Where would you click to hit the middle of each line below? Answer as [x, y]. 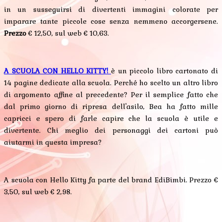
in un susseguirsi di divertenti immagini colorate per [111, 10]
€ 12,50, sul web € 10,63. [68, 33]
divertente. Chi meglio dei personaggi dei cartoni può [111, 131]
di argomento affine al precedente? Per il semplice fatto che [111, 95]
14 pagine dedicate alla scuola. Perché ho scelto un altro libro [111, 83]
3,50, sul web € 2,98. [38, 192]
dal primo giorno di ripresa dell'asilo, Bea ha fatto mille [111, 107]
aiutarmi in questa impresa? [53, 142]
